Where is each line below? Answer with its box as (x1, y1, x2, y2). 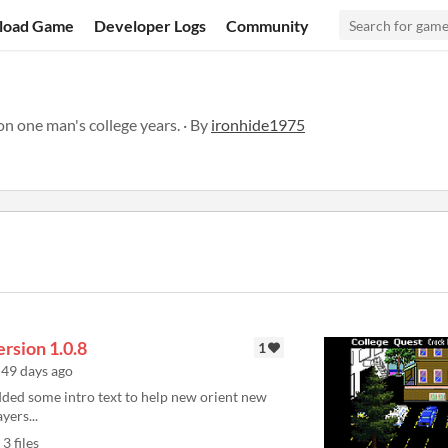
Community (226, 15, 310, 35)
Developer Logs (94, 15, 207, 35)
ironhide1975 (211, 115, 305, 134)
